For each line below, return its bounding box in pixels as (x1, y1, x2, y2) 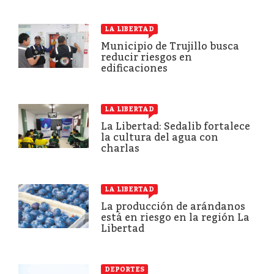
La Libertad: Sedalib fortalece (101, 120, 250, 132)
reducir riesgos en (101, 51, 192, 63)
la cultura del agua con (101, 131, 218, 143)
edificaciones (101, 62, 168, 74)
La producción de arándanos (101, 200, 245, 212)
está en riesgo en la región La (101, 211, 250, 223)
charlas (101, 142, 139, 154)
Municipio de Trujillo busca (101, 40, 239, 52)
